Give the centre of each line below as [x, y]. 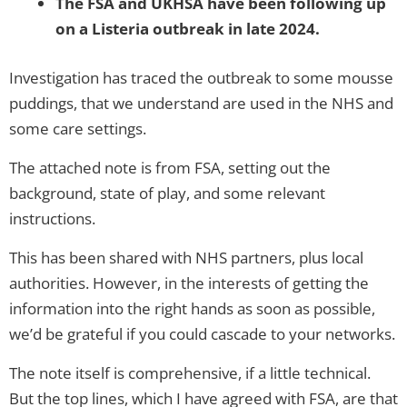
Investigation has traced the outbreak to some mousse [201, 77]
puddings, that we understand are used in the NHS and [201, 103]
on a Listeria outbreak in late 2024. [188, 29]
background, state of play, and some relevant [167, 193]
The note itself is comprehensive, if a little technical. [190, 372]
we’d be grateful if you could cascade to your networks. [202, 333]
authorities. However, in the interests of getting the [189, 283]
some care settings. [78, 128]
